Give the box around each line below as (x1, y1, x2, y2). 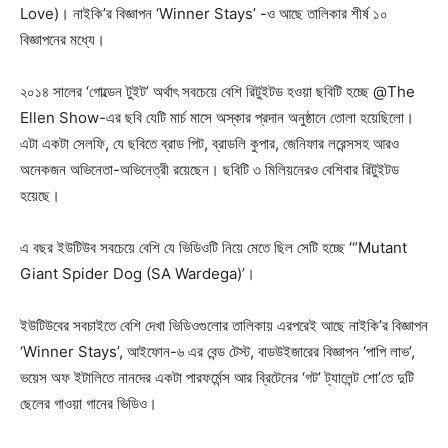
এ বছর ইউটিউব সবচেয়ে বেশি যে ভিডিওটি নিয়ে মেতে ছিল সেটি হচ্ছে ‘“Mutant (20, 237, 407, 257)
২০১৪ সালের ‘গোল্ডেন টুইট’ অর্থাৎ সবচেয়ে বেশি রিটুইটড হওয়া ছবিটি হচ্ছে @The (20, 81, 415, 101)
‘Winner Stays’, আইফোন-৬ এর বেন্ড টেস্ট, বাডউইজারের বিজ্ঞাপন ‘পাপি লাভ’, (20, 341, 415, 361)
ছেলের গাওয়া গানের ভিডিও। (20, 393, 157, 413)
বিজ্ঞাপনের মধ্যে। (20, 29, 105, 49)
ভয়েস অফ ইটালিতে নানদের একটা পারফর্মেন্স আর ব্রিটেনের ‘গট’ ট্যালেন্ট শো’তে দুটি (20, 367, 414, 387)
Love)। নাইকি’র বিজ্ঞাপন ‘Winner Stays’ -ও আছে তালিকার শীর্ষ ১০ (20, 3, 388, 23)
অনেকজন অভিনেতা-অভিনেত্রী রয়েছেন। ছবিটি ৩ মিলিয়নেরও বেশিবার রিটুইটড (20, 159, 399, 179)
